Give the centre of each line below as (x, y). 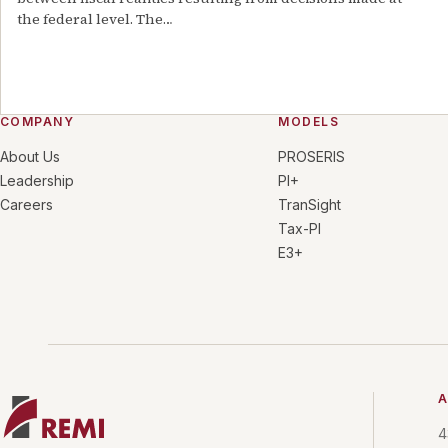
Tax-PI (300, 228)
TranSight (310, 204)
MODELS (309, 121)
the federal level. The (90, 19)
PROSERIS (312, 156)
